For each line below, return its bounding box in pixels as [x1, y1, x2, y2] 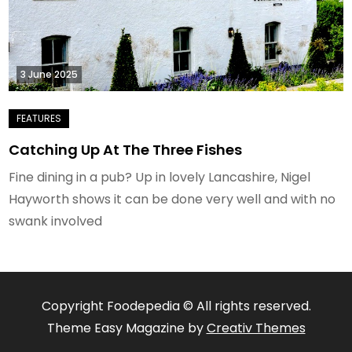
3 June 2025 [20, 67, 79, 81]
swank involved [9, 211, 103, 230]
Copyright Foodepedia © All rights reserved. [41, 296, 311, 315]
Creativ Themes [206, 318, 306, 337]
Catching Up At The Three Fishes [9, 139, 243, 159]
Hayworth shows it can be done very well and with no [9, 189, 336, 208]
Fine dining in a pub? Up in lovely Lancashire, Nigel [9, 167, 311, 186]
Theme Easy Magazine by [46, 318, 207, 337]
